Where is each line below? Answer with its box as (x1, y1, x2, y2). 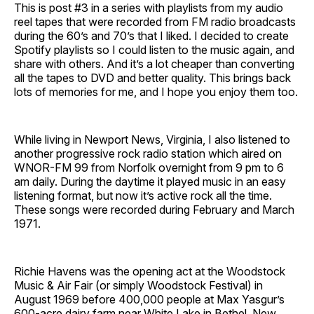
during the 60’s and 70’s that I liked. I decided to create (14, 28, 289, 43)
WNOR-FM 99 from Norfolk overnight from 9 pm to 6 (14, 160, 284, 175)
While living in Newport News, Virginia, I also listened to (14, 132, 290, 146)
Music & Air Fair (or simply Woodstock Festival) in (14, 278, 263, 292)
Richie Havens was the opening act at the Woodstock (14, 264, 285, 278)
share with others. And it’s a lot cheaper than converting (14, 56, 294, 71)
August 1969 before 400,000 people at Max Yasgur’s (14, 292, 285, 306)
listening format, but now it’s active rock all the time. (14, 188, 272, 203)
